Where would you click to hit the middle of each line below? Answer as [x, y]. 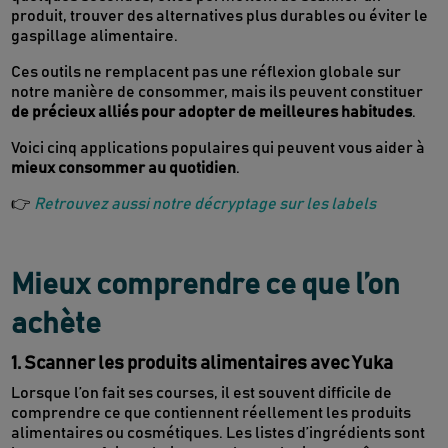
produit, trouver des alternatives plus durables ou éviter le [220, 16]
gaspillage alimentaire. [95, 36]
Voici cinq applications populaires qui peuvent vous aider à [218, 148]
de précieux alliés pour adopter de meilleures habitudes [212, 112]
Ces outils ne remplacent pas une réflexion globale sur [206, 72]
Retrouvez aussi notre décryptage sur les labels [205, 204]
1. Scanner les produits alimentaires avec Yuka [202, 364]
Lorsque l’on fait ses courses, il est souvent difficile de [202, 393]
